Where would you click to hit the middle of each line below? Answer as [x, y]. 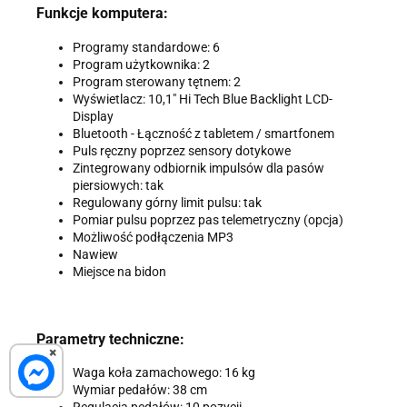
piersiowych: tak [118, 185]
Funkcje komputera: [102, 14]
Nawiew [95, 254]
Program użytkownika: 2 [141, 64]
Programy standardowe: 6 [146, 47]
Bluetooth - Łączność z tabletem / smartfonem [203, 133]
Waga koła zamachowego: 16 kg [164, 373]
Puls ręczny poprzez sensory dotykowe [182, 150]
